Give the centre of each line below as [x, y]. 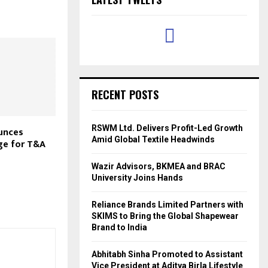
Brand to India [119, 227]
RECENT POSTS [125, 94]
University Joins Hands [137, 177]
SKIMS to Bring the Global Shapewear [165, 216]
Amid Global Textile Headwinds [153, 139]
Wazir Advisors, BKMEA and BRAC [159, 166]
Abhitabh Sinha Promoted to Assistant [167, 254]
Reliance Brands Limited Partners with [167, 204]
